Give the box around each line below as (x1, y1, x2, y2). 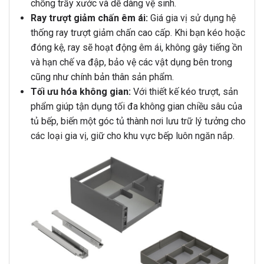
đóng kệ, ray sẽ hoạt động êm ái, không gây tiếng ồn (30, 42, 242, 54)
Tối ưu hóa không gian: (30, 86, 131, 98)
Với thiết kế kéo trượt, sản (130, 86, 238, 98)
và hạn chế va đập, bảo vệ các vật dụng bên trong (30, 57, 232, 68)
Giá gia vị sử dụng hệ (147, 12, 236, 24)
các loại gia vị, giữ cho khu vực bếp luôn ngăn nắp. (30, 130, 235, 142)
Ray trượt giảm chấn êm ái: (30, 12, 148, 24)
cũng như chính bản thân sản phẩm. (30, 71, 174, 83)
